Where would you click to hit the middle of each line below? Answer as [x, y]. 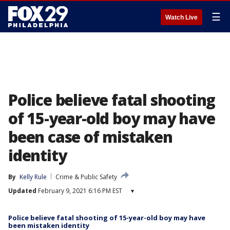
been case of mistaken [90, 137]
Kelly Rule [33, 177]
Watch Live [181, 17]
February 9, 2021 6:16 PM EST [79, 191]
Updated [22, 191]
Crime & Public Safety [86, 177]
